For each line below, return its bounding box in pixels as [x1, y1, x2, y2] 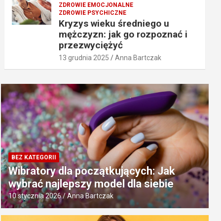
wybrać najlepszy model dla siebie [8, 178, 174, 190]
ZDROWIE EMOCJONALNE [59, 1, 134, 8]
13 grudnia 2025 [59, 53, 110, 62]
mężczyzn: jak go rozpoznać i [59, 28, 188, 40]
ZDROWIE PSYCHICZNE [59, 9, 127, 16]
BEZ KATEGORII [11, 154, 57, 161]
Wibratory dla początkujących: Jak [8, 165, 176, 178]
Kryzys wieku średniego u [59, 17, 170, 29]
